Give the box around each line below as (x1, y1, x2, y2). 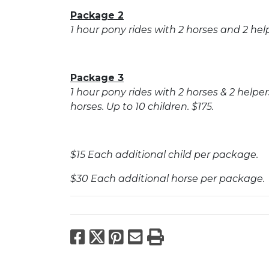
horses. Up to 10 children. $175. (70, 100, 214, 112)
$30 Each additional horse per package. (70, 172, 265, 184)
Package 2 (70, 9, 124, 21)
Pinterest (127, 226, 203, 247)
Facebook (89, 226, 170, 247)
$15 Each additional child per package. (70, 148, 258, 160)
